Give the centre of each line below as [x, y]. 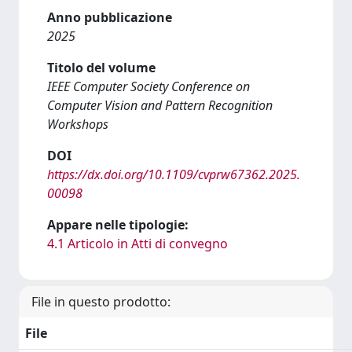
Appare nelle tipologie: [118, 225]
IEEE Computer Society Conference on [148, 86]
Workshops [78, 124]
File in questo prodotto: [101, 302]
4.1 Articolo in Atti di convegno [137, 244]
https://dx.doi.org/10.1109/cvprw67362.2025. [174, 174]
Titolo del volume [101, 68]
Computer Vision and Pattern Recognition [160, 105]
